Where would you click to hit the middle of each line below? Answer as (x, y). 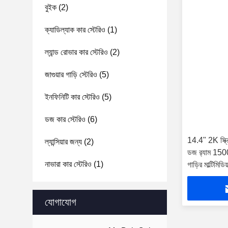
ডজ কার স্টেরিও (65, 119)
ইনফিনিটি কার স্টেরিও (72, 97)
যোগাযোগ (61, 202)
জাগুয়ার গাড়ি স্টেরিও (71, 75)
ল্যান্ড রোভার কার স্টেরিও (76, 52)
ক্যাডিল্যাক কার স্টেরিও (75, 30)
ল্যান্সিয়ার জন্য (63, 142)
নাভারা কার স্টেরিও (68, 164)
